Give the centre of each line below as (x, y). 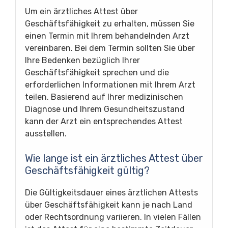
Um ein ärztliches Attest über (81, 11)
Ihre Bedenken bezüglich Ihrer (82, 60)
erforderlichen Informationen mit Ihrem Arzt (110, 84)
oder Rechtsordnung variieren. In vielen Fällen (113, 217)
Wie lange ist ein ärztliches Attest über (114, 158)
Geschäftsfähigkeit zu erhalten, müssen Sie (110, 23)
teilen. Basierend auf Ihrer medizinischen (104, 97)
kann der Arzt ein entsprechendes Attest (104, 121)
